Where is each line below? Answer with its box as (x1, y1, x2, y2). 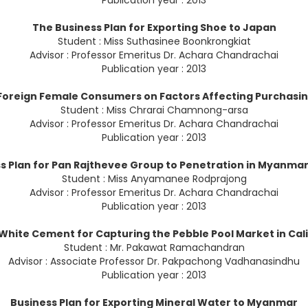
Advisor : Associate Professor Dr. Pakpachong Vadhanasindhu (8, 254, 300, 269)
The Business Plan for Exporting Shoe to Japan (32, 21, 276, 35)
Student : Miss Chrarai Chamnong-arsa (60, 103, 248, 118)
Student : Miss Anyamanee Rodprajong (61, 172, 247, 186)
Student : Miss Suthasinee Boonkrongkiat (57, 34, 251, 49)
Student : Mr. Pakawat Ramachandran (63, 241, 245, 255)
